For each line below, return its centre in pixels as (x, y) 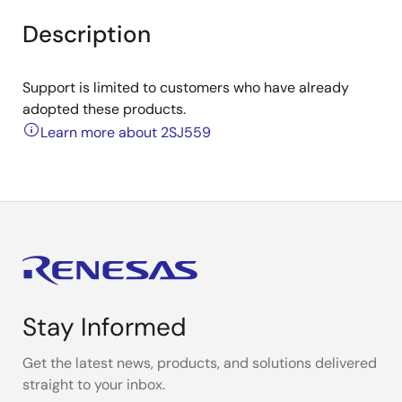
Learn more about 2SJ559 (126, 132)
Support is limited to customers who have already (186, 87)
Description (87, 34)
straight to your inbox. (94, 385)
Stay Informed (105, 327)
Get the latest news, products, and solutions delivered (200, 363)
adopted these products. (104, 109)
